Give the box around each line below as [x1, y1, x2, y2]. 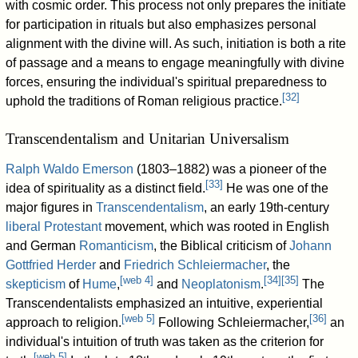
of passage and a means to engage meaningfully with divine [6, 56, 345, 70]
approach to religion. [6, 316, 122, 330]
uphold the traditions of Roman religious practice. [6, 94, 283, 109]
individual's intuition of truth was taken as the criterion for [6, 335, 324, 349]
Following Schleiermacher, [155, 316, 310, 330]
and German [6, 239, 80, 253]
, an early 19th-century [204, 201, 330, 215]
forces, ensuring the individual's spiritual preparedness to [6, 75, 328, 89]
